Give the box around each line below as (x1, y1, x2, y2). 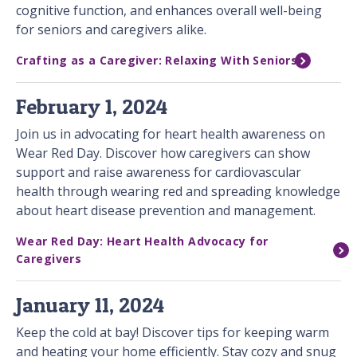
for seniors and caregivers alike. (16, 21, 206, 39)
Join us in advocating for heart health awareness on (16, 125, 325, 143)
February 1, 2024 (16, 94, 167, 120)
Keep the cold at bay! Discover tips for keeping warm (16, 324, 329, 342)
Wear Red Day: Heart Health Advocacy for (16, 233, 269, 249)
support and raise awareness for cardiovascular (16, 163, 301, 182)
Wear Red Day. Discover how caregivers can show (16, 144, 310, 163)
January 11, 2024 (16, 292, 164, 318)
